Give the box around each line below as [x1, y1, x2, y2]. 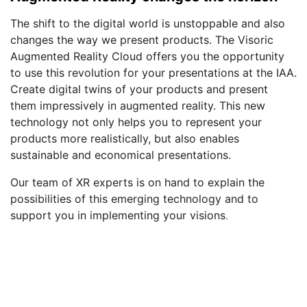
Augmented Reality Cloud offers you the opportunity [10, 49, 284, 64]
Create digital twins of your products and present [10, 82, 268, 97]
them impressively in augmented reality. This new [10, 99, 265, 113]
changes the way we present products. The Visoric [10, 33, 273, 47]
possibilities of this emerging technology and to [10, 192, 258, 206]
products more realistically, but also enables [10, 132, 239, 146]
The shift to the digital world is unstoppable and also [10, 16, 285, 31]
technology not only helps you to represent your [10, 115, 262, 130]
